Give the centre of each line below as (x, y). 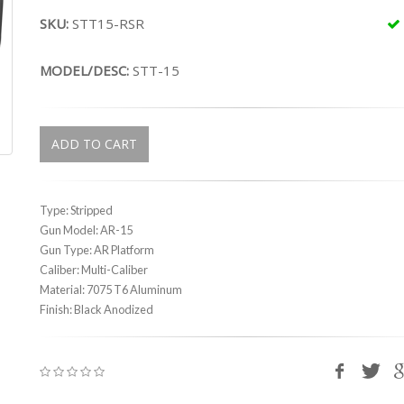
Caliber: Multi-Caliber (94, 270)
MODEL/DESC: (86, 70)
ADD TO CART (94, 144)
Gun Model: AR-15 (86, 230)
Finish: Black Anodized (96, 309)
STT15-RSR (106, 23)
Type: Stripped (76, 210)
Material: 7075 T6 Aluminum (111, 289)
